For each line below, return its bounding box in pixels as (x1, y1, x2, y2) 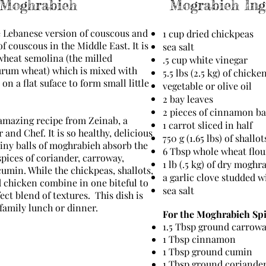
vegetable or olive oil (163, 80, 252, 92)
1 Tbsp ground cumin (163, 245, 252, 258)
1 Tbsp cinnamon (163, 233, 236, 245)
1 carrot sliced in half (163, 119, 252, 131)
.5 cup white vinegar (163, 53, 248, 66)
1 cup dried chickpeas (163, 27, 254, 40)
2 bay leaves (163, 93, 213, 105)
